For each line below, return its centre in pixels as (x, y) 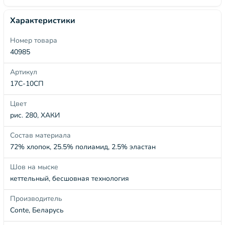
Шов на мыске (34, 167)
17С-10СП (27, 84)
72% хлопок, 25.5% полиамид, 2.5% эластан (83, 147)
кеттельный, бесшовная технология (70, 179)
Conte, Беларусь (37, 210)
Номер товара (34, 40)
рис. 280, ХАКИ (35, 115)
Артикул (24, 72)
